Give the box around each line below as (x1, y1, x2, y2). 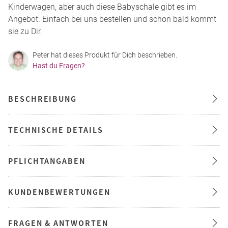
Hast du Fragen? (33, 62, 85, 70)
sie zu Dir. (8, 26, 42, 37)
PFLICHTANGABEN (8, 156, 85, 166)
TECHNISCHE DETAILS (8, 125, 103, 135)
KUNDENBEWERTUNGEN (8, 187, 110, 197)
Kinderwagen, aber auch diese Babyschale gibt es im (8, 2, 196, 12)
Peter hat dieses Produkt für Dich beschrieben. (33, 51, 177, 60)
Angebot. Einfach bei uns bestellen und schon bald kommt (8, 14, 216, 24)
